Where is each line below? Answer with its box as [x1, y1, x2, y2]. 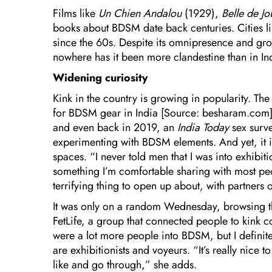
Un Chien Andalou [98, 5, 185, 22]
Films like [53, 5, 98, 22]
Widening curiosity [53, 70, 148, 86]
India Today [177, 120, 232, 136]
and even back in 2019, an [53, 120, 177, 136]
